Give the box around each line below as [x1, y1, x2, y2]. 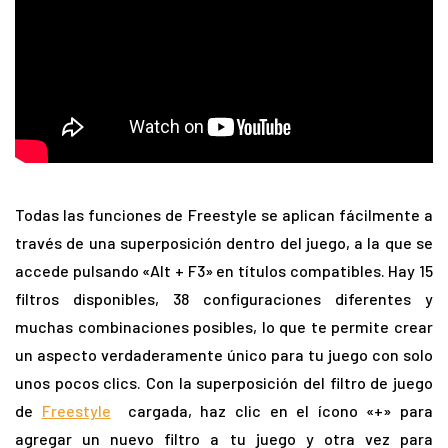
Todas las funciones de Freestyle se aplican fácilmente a [15, 204, 433, 224]
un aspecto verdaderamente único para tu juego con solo [15, 344, 433, 364]
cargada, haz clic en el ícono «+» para [110, 400, 434, 420]
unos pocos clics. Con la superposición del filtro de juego [15, 372, 433, 392]
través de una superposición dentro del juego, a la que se [15, 232, 433, 252]
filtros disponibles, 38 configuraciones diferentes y [15, 288, 433, 308]
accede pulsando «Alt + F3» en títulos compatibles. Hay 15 [15, 260, 433, 280]
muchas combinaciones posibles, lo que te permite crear [15, 316, 433, 336]
